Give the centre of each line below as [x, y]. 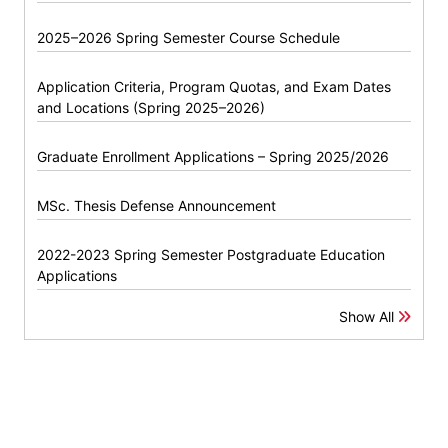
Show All [368, 316]
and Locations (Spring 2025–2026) [151, 107]
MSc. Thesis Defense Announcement [156, 205]
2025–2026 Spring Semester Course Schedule [188, 37]
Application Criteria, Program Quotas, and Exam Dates [214, 86]
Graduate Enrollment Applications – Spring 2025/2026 [213, 156]
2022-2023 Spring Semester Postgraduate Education [211, 254]
